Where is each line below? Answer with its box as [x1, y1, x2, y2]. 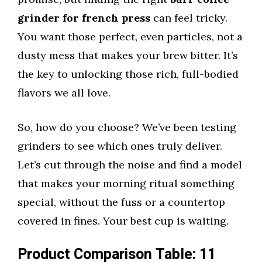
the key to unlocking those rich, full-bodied [18, 67, 239, 81]
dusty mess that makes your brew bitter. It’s [18, 49, 238, 63]
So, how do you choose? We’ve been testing [18, 120, 236, 135]
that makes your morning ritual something [18, 177, 235, 191]
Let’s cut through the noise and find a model [18, 158, 242, 172]
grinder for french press [18, 11, 150, 25]
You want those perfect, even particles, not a [18, 30, 243, 44]
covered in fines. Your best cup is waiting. [18, 214, 229, 228]
